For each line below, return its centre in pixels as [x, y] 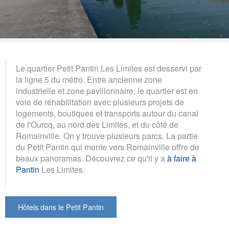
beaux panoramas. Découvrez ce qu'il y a [91, 158]
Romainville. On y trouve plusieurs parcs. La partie [107, 136]
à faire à [182, 158]
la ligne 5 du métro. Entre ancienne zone [89, 79]
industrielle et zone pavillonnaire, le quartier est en [107, 91]
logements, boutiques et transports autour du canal [107, 113]
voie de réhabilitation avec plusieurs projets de [100, 102]
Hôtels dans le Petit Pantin [61, 207]
